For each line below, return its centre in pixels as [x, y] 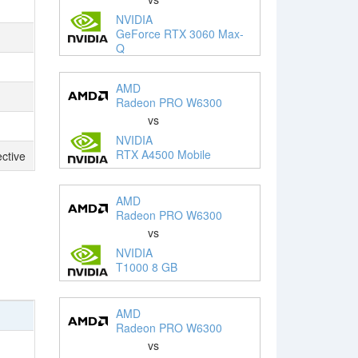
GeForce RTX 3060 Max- [179, 33]
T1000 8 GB [146, 267]
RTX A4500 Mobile [163, 154]
